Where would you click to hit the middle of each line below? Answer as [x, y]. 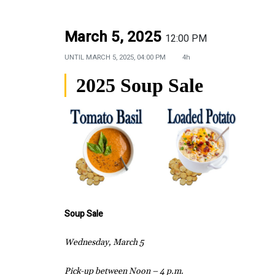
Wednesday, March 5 [104, 243]
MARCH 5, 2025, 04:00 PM [127, 57]
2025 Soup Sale [140, 85]
